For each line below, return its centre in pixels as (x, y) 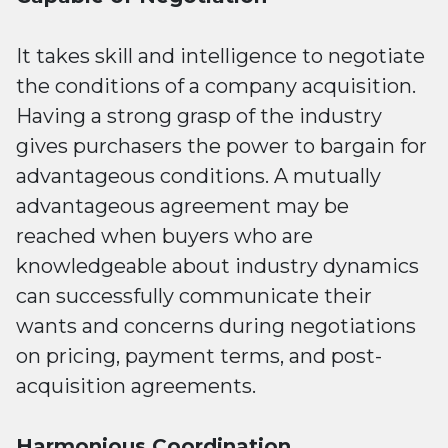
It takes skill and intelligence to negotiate (220, 55)
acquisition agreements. (136, 385)
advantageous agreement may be (182, 205)
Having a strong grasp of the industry (199, 115)
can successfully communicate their (194, 295)
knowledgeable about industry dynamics (217, 265)
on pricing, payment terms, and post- (199, 355)
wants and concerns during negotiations (216, 325)
